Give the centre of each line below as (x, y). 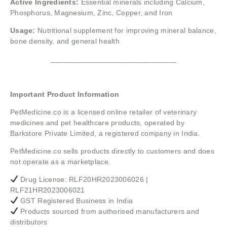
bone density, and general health (65, 41)
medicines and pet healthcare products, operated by (97, 122)
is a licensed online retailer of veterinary (130, 112)
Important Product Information (65, 94)
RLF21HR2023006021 (48, 190)
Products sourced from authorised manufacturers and (109, 211)
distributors (29, 222)
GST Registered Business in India (75, 200)
